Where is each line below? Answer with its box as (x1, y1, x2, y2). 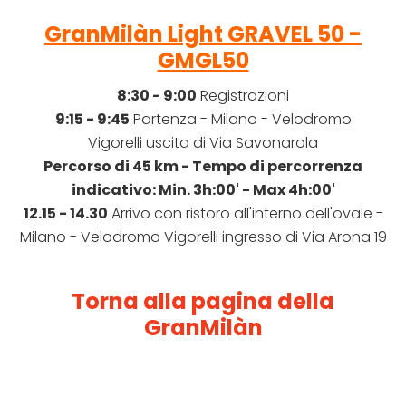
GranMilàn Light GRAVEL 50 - (44, 19, 362, 50)
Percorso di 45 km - (43, 156, 192, 178)
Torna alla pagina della (72, 286, 334, 317)
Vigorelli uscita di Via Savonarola (88, 132, 318, 154)
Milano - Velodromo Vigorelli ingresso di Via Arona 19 (19, 227, 387, 248)
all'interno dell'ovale (233, 203, 372, 225)
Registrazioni (197, 85, 289, 107)
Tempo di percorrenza (192, 156, 362, 178)
